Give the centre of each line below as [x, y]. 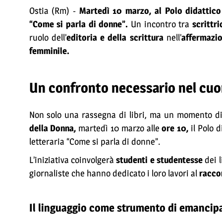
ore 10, [175, 128]
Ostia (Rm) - [54, 11]
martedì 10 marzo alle [120, 128]
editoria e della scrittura [116, 37]
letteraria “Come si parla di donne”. [94, 141]
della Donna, [54, 128]
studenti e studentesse [161, 160]
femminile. [49, 51]
